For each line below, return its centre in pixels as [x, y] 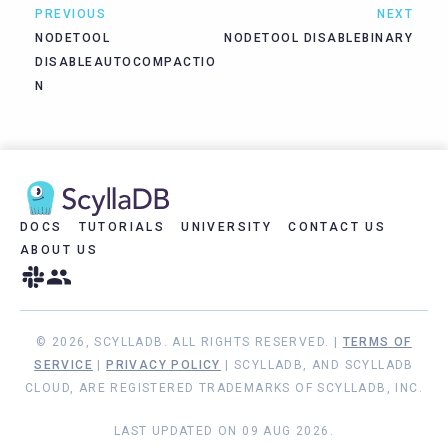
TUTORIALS [122, 226]
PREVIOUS [70, 13]
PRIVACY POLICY [163, 365]
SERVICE [63, 365]
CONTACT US [337, 226]
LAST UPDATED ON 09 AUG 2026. [224, 431]
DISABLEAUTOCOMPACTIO [125, 61]
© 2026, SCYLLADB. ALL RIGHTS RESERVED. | [189, 342]
